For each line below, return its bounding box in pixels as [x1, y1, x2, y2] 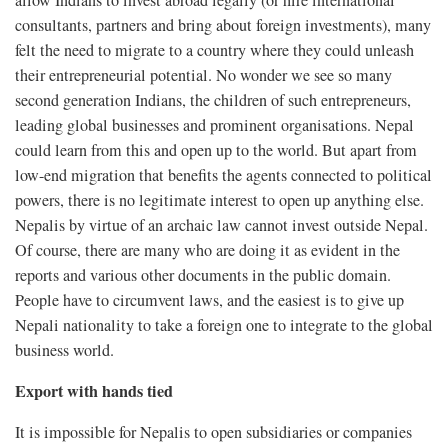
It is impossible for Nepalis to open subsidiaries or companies [15, 421, 412, 444]
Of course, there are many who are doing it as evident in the [15, 239, 400, 262]
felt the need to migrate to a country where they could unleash [15, 39, 414, 62]
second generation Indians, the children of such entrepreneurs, [15, 89, 411, 112]
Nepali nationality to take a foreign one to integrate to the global [15, 314, 433, 337]
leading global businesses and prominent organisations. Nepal [15, 114, 414, 137]
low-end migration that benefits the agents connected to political [15, 164, 432, 187]
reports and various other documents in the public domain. [15, 264, 391, 287]
